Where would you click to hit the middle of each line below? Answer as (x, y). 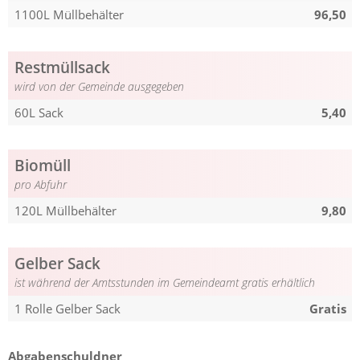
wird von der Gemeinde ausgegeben (99, 87)
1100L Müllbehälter (69, 15)
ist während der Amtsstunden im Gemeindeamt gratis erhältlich (164, 283)
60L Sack (39, 113)
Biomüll (42, 166)
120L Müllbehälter (65, 211)
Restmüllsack (62, 67)
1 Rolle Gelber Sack (67, 309)
